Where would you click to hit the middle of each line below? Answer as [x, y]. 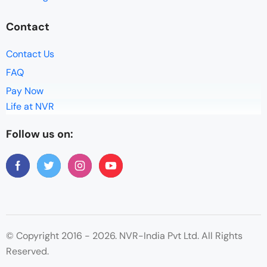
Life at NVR [30, 106]
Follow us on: [40, 134]
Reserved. [27, 251]
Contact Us [30, 54]
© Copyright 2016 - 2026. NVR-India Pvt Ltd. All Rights [124, 235]
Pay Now [25, 91]
